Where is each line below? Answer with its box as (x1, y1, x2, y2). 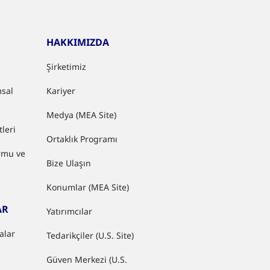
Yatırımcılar (46, 206, 93, 217)
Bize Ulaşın (46, 157, 92, 169)
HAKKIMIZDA (46, 36, 110, 49)
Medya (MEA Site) (46, 109, 117, 121)
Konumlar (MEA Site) (46, 181, 130, 193)
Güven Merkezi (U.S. (46, 254, 128, 265)
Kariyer (46, 85, 76, 96)
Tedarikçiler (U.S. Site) (46, 230, 134, 241)
